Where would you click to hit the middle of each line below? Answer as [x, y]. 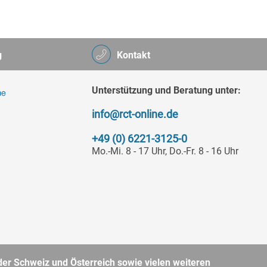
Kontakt [133, 55]
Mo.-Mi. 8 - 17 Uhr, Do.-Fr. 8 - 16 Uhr [165, 151]
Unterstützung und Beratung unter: [166, 90]
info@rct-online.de [135, 114]
